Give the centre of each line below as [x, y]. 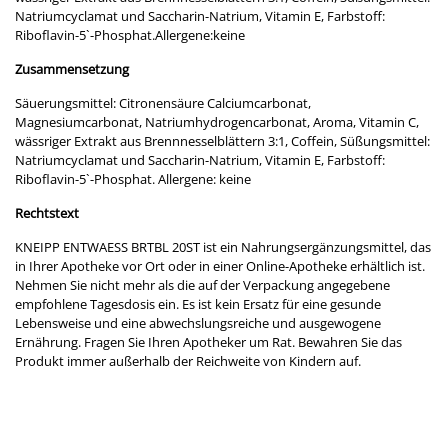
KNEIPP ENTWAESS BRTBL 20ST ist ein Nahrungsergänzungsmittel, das [223, 246]
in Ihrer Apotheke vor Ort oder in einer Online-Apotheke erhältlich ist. [220, 265]
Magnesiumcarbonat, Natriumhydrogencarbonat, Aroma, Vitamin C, [217, 121]
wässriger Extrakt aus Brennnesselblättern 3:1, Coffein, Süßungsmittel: [222, 140]
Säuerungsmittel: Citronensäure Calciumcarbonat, [163, 102]
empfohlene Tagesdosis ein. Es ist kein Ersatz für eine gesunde [198, 303]
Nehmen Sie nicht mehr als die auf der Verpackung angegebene [202, 284]
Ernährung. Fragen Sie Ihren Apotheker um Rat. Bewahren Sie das [208, 341]
